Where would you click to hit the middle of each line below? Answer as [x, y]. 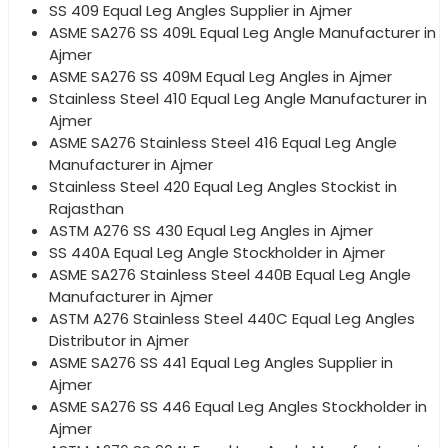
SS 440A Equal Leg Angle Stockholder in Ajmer [217, 253]
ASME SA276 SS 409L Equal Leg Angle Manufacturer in [242, 33]
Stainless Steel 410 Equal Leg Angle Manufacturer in [238, 99]
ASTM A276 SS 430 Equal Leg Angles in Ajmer [211, 231]
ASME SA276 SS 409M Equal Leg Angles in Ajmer [220, 77]
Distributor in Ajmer [119, 341]
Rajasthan [86, 209]
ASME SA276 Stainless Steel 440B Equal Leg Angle [230, 275]
